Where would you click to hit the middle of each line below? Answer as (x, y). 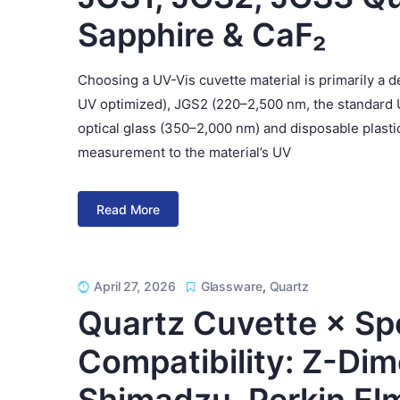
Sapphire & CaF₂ (202, 35)
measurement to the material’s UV (184, 152)
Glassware (231, 286)
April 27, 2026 (135, 286)
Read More (129, 209)
